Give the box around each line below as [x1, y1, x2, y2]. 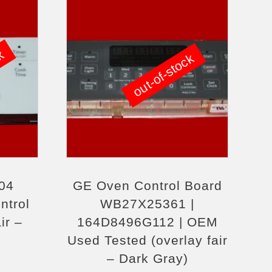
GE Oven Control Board [72, 178, 222, 192]
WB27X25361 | [100, 197, 195, 211]
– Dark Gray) [106, 251, 188, 265]
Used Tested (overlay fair [67, 233, 228, 247]
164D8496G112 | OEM [76, 215, 218, 229]
